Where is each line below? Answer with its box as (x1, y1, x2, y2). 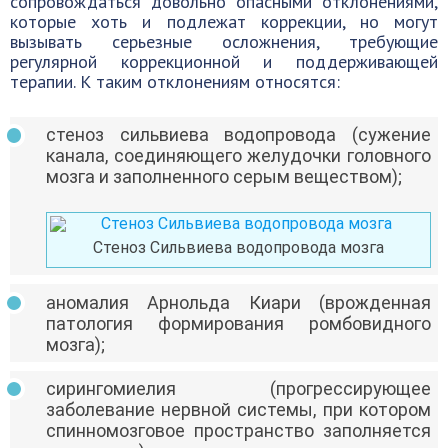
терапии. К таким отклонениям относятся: (10, 70, 340, 93)
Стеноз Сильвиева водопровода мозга (92, 238, 384, 258)
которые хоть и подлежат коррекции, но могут (10, 10, 438, 33)
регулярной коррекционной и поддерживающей (10, 50, 438, 73)
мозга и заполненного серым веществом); (46, 166, 402, 188)
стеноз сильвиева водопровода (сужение (46, 124, 431, 146)
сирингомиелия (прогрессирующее (46, 377, 431, 399)
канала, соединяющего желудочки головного (46, 145, 431, 167)
